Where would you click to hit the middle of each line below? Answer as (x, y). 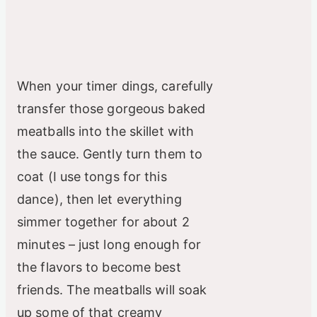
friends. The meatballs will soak (112, 290)
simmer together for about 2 (103, 222)
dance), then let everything (99, 200)
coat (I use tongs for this (92, 177)
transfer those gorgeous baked (111, 109)
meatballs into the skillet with (106, 132)
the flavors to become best (99, 267)
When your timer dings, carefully (115, 86)
